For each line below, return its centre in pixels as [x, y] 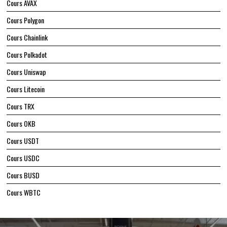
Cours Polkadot [27, 55]
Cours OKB [21, 124]
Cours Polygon [26, 20]
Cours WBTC [24, 193]
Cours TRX [21, 106]
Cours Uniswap [27, 72]
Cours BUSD [23, 175]
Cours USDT [23, 141]
